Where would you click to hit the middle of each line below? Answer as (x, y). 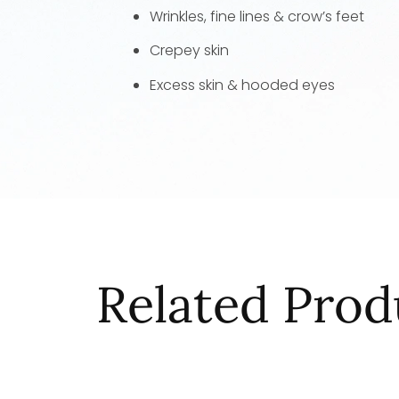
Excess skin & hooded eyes (242, 85)
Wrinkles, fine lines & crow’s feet (256, 16)
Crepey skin (189, 51)
